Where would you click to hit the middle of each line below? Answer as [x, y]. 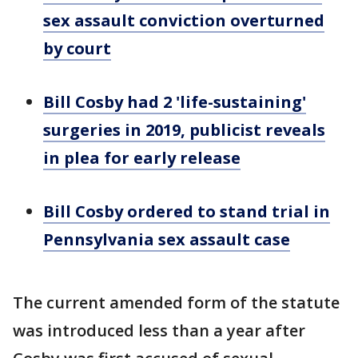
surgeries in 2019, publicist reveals [184, 130]
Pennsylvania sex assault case [167, 240]
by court [77, 49]
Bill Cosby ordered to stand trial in [187, 212]
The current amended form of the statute [176, 303]
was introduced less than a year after [159, 331]
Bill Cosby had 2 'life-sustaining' [175, 102]
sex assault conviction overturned [184, 21]
